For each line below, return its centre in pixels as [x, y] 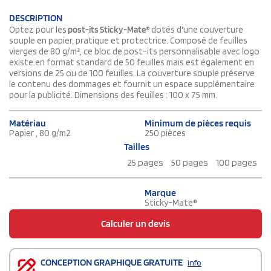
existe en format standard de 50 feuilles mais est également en [132, 63]
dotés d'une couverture [196, 30]
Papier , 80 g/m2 [40, 133]
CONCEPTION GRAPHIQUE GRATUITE [113, 263]
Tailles [137, 147]
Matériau [28, 123]
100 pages [237, 163]
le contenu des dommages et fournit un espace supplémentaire [132, 84]
